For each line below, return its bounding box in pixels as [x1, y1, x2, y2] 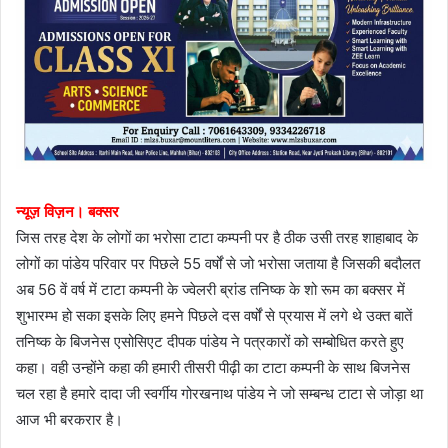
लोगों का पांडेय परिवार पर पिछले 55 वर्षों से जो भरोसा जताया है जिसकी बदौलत [16, 253, 420, 273]
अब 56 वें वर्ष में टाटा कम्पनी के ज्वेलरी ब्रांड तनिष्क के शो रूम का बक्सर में [16, 279, 405, 299]
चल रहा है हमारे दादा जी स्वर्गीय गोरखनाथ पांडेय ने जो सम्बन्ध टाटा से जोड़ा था [16, 383, 423, 403]
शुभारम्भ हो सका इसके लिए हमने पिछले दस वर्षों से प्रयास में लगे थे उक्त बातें [16, 305, 412, 325]
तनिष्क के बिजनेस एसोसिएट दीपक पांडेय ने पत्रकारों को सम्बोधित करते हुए [16, 331, 404, 351]
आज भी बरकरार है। [16, 409, 123, 429]
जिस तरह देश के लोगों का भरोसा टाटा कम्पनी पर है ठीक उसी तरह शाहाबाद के [16, 227, 418, 247]
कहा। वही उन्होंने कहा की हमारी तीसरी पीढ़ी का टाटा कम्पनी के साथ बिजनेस [16, 357, 410, 377]
